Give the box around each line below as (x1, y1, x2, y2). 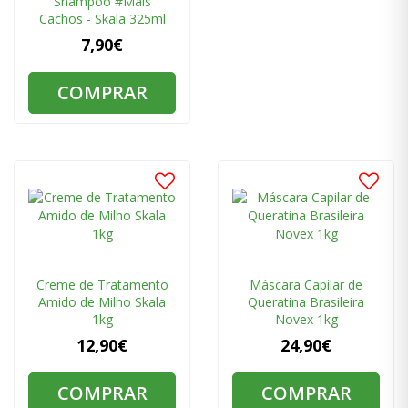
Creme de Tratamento (36, 276, 168, 294)
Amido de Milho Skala (38, 293, 166, 311)
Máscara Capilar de (250, 276, 362, 294)
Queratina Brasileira (248, 293, 364, 311)
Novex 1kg (274, 311, 338, 329)
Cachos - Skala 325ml (38, 10, 166, 28)
